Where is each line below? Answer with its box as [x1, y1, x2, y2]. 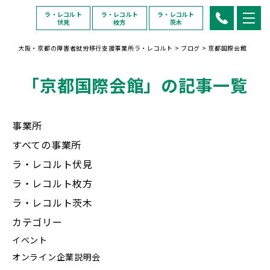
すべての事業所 [12, 137, 81, 152]
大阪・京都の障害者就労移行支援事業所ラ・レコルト [18, 43, 173, 52]
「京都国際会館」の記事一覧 [22, 73, 248, 97]
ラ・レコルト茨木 [12, 195, 93, 210]
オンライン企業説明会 [12, 251, 101, 263]
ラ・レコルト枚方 [12, 176, 93, 190]
